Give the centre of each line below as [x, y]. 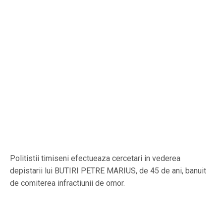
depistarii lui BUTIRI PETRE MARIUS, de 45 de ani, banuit [108, 170]
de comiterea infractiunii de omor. [67, 183]
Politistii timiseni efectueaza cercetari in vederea [95, 158]
